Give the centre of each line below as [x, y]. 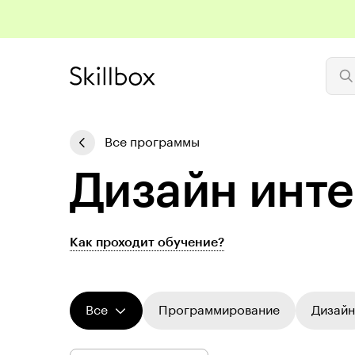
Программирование [219, 311]
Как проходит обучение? [147, 242]
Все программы [152, 143]
